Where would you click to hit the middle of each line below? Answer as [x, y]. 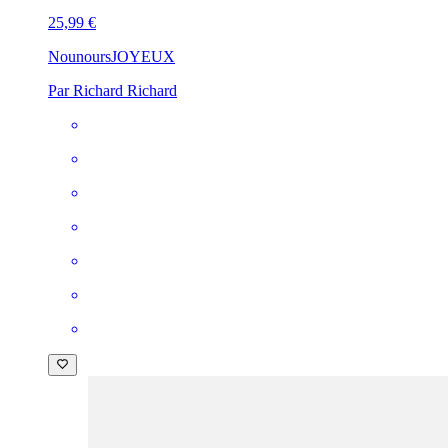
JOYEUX [143, 56]
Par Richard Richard [112, 90]
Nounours [79, 56]
